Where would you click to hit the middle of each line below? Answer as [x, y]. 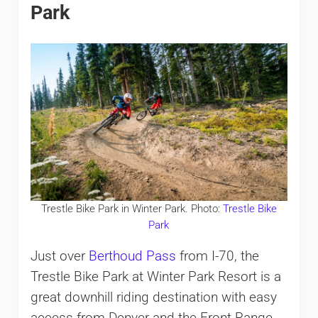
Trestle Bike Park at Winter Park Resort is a [155, 277]
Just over [59, 257]
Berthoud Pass [132, 257]
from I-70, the [217, 257]
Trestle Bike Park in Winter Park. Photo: [132, 208]
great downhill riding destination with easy [153, 298]
